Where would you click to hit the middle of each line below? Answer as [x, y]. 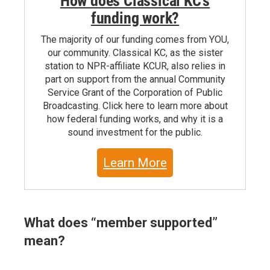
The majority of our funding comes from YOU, [135, 39]
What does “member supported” [121, 222]
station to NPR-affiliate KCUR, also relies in [135, 66]
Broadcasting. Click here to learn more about [135, 105]
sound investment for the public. [135, 132]
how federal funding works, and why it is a [135, 119]
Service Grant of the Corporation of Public [135, 92]
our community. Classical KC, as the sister [135, 52]
